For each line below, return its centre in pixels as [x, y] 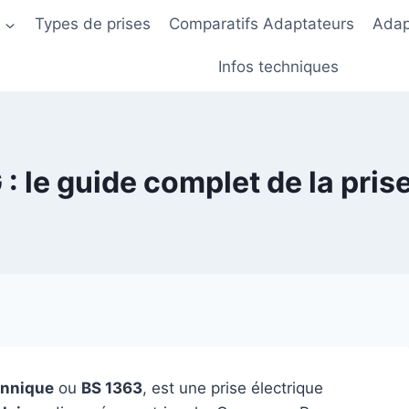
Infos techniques [278, 67]
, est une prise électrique [233, 388]
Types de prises [92, 23]
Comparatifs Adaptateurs [262, 23]
